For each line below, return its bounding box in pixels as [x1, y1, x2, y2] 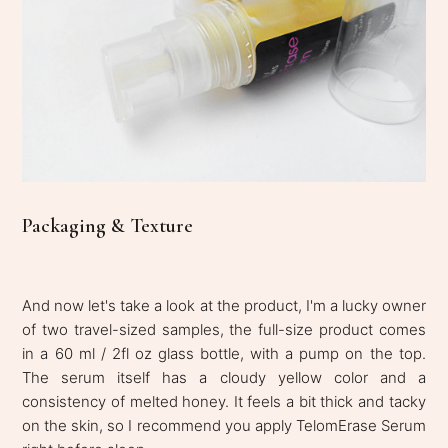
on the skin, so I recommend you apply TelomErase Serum [22, 415, 426, 435]
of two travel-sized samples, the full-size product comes [22, 319, 426, 339]
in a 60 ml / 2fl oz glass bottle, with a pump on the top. [22, 343, 426, 363]
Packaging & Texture [22, 213, 194, 238]
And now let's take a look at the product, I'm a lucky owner [22, 295, 426, 315]
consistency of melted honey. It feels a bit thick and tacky [22, 391, 426, 411]
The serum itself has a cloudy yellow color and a [22, 367, 426, 387]
